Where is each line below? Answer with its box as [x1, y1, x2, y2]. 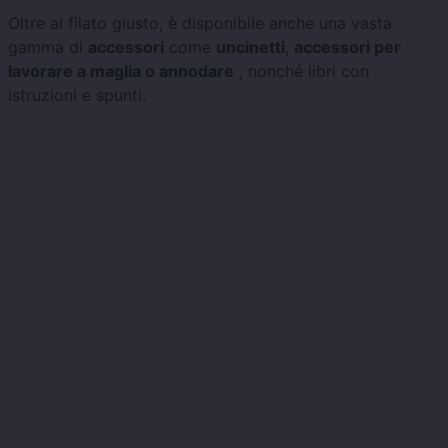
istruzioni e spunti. [8, 84, 146, 105]
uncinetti [216, 36, 285, 57]
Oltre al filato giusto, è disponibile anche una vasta [8, 12, 392, 33]
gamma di [8, 36, 88, 57]
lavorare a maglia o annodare [8, 60, 234, 81]
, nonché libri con [234, 60, 369, 81]
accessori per [294, 36, 401, 57]
